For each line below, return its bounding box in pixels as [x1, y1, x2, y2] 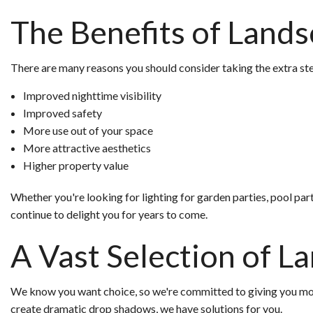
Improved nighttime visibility [22, 88, 161, 102]
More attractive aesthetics [22, 140, 151, 154]
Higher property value [22, 158, 129, 172]
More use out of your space [22, 123, 153, 137]
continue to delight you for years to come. [10, 207, 208, 221]
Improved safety [22, 105, 102, 119]
